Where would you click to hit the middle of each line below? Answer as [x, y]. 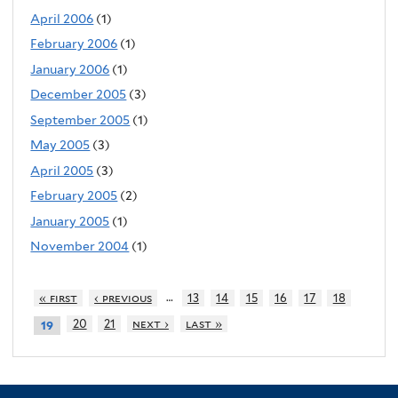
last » [204, 324]
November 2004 [80, 247]
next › [151, 324]
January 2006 [70, 69]
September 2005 [80, 119]
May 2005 [60, 145]
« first [58, 298]
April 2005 [62, 170]
